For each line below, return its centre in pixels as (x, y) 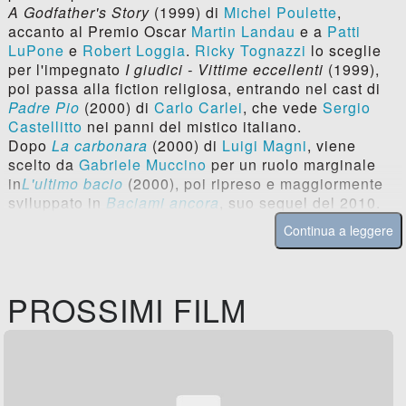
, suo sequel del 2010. (300, 203)
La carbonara (99, 146)
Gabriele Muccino (142, 165)
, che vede (282, 108)
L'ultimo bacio (72, 184)
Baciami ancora (162, 203)
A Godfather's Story (78, 13)
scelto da (43, 165)
